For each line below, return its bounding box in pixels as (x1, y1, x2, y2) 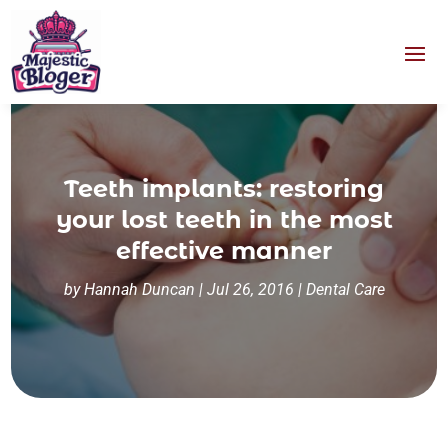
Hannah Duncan (83, 280, 195, 300)
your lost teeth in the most (55, 205, 393, 235)
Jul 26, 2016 (206, 280, 294, 300)
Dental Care (305, 280, 385, 300)
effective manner (116, 236, 332, 266)
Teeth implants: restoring (64, 174, 384, 204)
